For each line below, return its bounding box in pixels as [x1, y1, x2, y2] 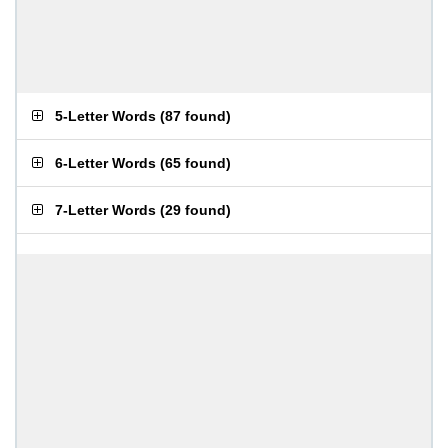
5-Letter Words [55, 108, 156, 124]
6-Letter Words [55, 155, 156, 171]
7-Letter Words [55, 202, 156, 218]
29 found [165, 202, 226, 218]
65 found [165, 155, 226, 171]
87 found [165, 108, 226, 124]
